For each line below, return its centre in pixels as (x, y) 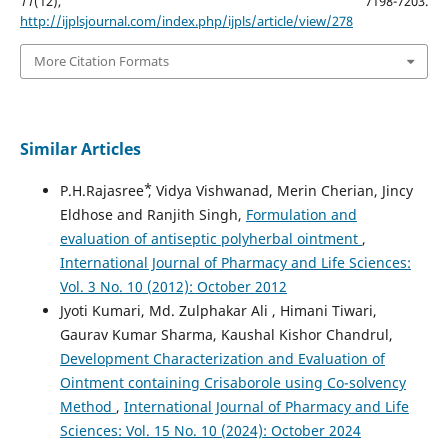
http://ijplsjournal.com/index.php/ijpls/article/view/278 (186, 21)
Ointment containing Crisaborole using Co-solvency (232, 382)
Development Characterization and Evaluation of (222, 358)
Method (87, 406)
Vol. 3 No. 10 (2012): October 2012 (173, 286)
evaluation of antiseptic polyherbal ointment (210, 238)
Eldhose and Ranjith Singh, (152, 214)
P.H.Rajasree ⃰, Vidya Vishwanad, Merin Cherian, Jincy (236, 190)
